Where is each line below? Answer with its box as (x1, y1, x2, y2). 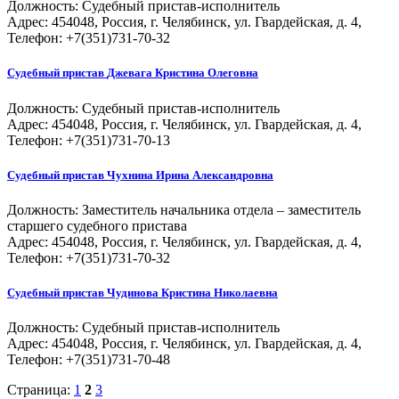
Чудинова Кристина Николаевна (107, 286, 278, 300)
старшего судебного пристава (7, 217, 187, 233)
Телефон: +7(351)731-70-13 (7, 132, 170, 148)
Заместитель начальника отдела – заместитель (82, 201, 361, 217)
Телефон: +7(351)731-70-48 (7, 352, 170, 368)
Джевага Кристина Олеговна (107, 66, 258, 80)
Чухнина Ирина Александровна (107, 167, 273, 182)
